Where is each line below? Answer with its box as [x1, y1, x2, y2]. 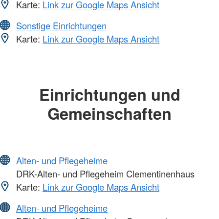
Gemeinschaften [47, 101, 172, 125]
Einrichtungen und [39, 82, 180, 106]
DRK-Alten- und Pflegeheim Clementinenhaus [14, 167, 195, 180]
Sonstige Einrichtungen [16, 19, 107, 32]
